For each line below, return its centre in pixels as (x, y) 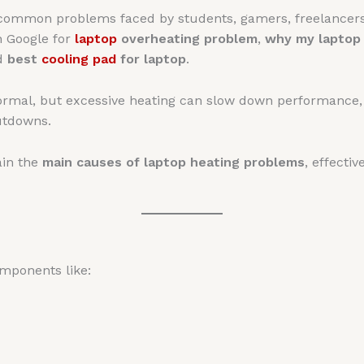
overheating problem (189, 39)
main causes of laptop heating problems (173, 162)
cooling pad (78, 59)
